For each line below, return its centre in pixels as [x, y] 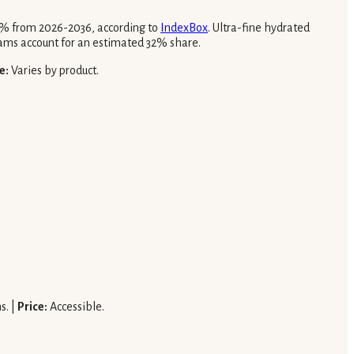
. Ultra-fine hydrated [259, 28]
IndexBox [184, 28]
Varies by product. [54, 71]
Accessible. [76, 307]
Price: [32, 307]
